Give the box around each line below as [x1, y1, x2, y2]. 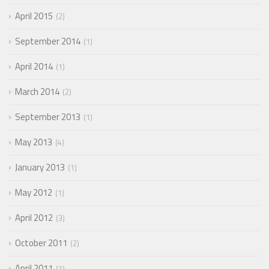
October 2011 [15, 235, 67, 250]
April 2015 [15, 8, 53, 23]
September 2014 [15, 34, 80, 48]
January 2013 [15, 160, 65, 174]
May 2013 [15, 134, 52, 149]
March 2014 [15, 84, 59, 98]
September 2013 [15, 109, 80, 124]
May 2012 [15, 185, 52, 199]
